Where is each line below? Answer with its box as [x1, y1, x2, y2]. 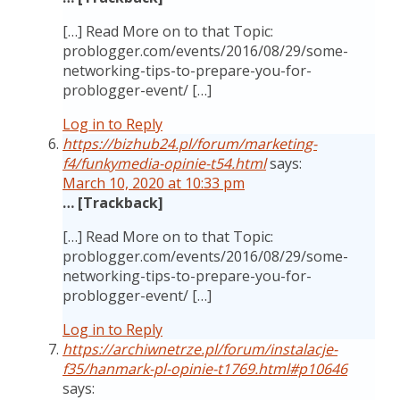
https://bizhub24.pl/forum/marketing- [62, 134, 317, 154]
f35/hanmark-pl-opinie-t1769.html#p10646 [62, 359, 347, 379]
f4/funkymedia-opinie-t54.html [62, 154, 266, 173]
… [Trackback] [62, 193, 163, 212]
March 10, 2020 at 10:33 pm [62, 173, 245, 193]
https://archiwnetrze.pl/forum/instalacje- [62, 339, 337, 359]
